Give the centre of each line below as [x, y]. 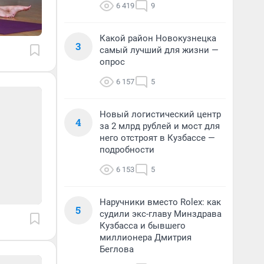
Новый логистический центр [160, 114]
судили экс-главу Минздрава [161, 214]
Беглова [117, 249]
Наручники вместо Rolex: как [160, 202]
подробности [127, 150]
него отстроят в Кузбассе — [157, 138]
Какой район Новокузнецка [158, 38]
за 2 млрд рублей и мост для [160, 126]
